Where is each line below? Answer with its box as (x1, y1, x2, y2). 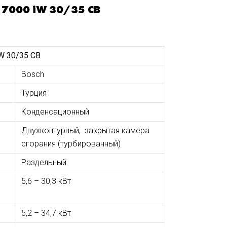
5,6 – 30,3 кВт (21, 176, 71, 186)
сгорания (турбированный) (21, 139, 121, 148)
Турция (21, 88, 47, 98)
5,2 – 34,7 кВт (21, 208, 71, 218)
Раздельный (21, 158, 66, 167)
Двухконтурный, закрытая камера (21, 126, 149, 135)
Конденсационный (21, 107, 89, 117)
